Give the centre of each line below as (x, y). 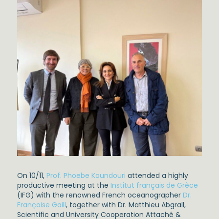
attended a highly (157, 175)
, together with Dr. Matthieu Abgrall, (126, 205)
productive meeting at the (64, 185)
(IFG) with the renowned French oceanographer (100, 195)
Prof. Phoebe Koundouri (86, 175)
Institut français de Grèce (154, 185)
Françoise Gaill (42, 205)
